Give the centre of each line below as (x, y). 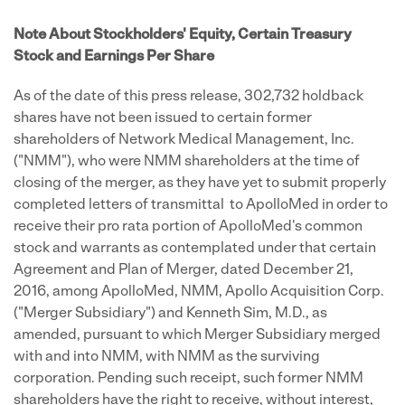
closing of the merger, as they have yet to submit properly (200, 184)
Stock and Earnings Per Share (114, 57)
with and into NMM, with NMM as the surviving (167, 357)
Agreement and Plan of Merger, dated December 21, (184, 270)
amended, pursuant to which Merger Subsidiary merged (197, 335)
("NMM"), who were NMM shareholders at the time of (187, 162)
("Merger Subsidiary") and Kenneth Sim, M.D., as (170, 314)
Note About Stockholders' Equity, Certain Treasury (183, 35)
